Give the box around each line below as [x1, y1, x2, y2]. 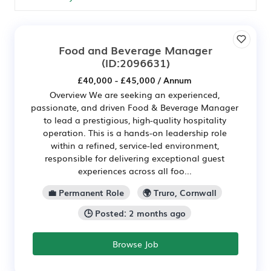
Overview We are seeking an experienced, [50, 88, 220, 100]
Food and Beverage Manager [59, 42, 212, 57]
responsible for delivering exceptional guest [45, 152, 224, 164]
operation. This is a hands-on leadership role [42, 126, 227, 139]
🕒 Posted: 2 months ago [83, 206, 186, 219]
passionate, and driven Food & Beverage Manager [31, 101, 238, 113]
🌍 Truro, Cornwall [142, 186, 217, 198]
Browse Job [113, 237, 158, 250]
